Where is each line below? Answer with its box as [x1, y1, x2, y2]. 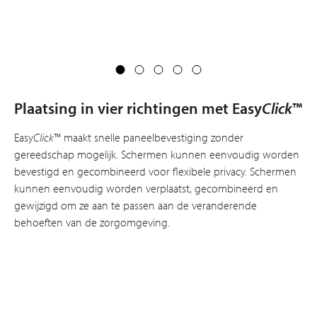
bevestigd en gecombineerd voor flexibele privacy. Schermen [14, 164, 296, 179]
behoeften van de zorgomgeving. [14, 215, 170, 230]
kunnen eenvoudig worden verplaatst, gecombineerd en [14, 181, 278, 196]
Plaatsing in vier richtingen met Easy [14, 98, 262, 119]
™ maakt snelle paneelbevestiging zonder [54, 130, 243, 145]
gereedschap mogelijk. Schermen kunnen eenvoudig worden [14, 147, 299, 162]
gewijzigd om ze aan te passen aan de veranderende [14, 198, 257, 213]
